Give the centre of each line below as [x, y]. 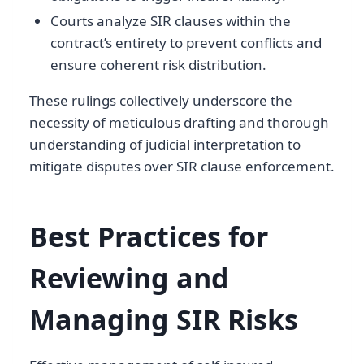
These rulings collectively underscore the [161, 100]
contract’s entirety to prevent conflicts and [186, 42]
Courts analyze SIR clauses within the [170, 20]
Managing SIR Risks [164, 319]
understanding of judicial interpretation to [165, 144]
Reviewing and [129, 277]
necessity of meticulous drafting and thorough [179, 122]
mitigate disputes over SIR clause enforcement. [182, 166]
